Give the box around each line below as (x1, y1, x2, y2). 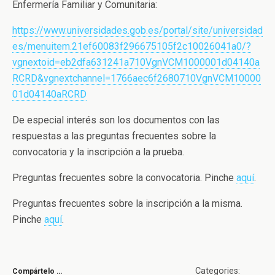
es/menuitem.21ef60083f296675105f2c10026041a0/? (12, 41, 251, 52)
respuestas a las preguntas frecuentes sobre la (12, 130, 216, 142)
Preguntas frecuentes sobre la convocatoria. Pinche (12, 172, 236, 184)
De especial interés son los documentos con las (12, 114, 220, 126)
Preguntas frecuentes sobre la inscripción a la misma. (12, 198, 242, 209)
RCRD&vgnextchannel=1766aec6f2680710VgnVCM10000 (12, 72, 261, 84)
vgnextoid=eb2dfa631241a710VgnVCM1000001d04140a (12, 56, 260, 68)
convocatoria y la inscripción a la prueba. (12, 146, 184, 158)
